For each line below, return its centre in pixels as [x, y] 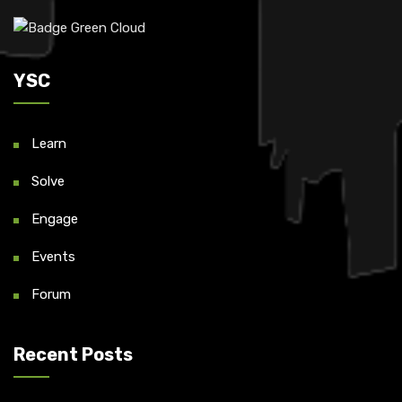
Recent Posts [73, 355]
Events [53, 257]
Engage [55, 219]
